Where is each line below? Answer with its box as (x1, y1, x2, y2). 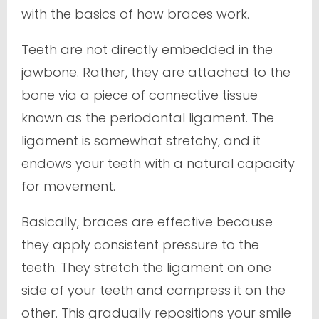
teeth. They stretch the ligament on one (21, 258, 271, 276)
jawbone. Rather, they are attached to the (21, 63, 291, 81)
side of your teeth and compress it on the (21, 281, 286, 299)
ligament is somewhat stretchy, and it (21, 131, 261, 150)
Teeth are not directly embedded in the (21, 40, 273, 58)
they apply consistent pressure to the (21, 235, 259, 253)
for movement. (21, 177, 115, 195)
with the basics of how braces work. (21, 4, 249, 23)
